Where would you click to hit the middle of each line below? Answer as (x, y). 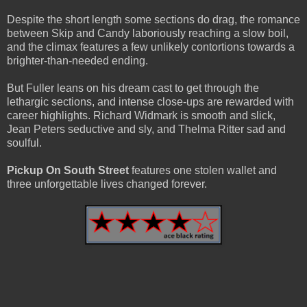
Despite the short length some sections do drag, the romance (153, 20)
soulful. (24, 143)
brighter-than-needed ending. (77, 61)
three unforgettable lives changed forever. (107, 184)
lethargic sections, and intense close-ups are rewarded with (150, 102)
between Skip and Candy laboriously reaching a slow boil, (148, 34)
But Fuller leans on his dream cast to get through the (133, 88)
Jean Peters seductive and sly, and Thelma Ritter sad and (146, 130)
